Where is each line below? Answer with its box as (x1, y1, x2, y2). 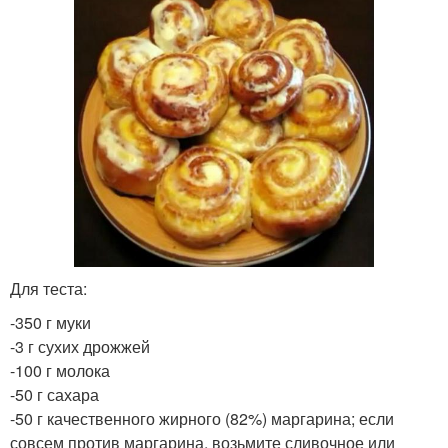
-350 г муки (10, 310, 91, 334)
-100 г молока (10, 358, 110, 382)
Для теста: (10, 276, 87, 300)
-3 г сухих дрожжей (10, 334, 150, 358)
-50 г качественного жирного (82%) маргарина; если (10, 406, 394, 430)
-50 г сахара (10, 382, 99, 406)
